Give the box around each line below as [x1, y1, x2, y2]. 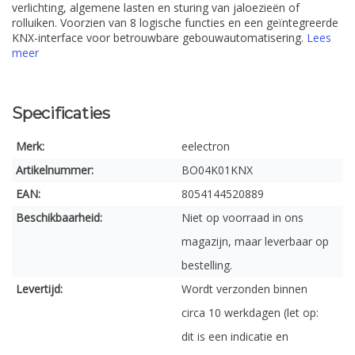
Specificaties [12, 104, 110, 123]
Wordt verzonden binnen [181, 281, 307, 296]
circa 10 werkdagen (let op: [181, 305, 319, 320]
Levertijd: [16, 281, 63, 296]
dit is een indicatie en [181, 329, 288, 344]
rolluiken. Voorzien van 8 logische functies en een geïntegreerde [12, 15, 338, 30]
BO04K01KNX [181, 162, 253, 177]
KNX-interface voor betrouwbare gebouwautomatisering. [12, 30, 307, 45]
